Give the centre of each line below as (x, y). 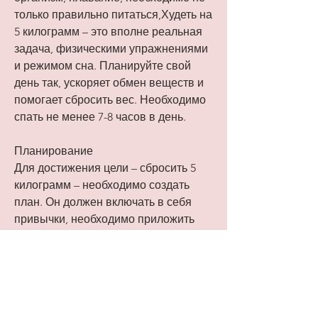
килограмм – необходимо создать (102, 185)
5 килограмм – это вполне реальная (108, 32)
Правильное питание (70, 287)
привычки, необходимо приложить (104, 219)
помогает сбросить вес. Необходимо (110, 100)
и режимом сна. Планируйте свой (103, 66)
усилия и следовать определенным (107, 236)
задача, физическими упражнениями (111, 49)
